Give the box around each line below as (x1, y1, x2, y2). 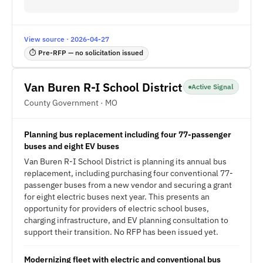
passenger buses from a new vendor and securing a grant (24, 180, 232, 190)
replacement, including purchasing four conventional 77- (24, 168, 233, 178)
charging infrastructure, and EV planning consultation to (24, 215, 228, 225)
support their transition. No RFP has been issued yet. (24, 227, 218, 237)
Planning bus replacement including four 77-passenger (24, 129, 231, 140)
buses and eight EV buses (24, 141, 119, 151)
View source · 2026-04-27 (24, 35, 109, 43)
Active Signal (191, 82, 234, 91)
